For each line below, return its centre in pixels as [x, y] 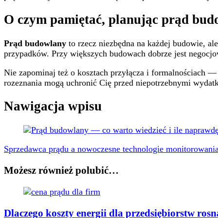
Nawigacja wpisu [53, 106]
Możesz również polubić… [61, 170]
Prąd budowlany [35, 43]
